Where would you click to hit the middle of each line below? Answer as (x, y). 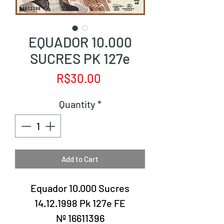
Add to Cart (80, 159)
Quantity (77, 104)
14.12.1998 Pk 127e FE (80, 203)
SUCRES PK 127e (80, 58)
